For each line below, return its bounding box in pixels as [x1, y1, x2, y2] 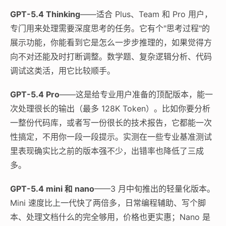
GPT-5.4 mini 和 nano [10, 184, 94, 194]
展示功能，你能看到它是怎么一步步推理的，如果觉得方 [10, 37, 212, 47]
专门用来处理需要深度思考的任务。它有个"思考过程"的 [10, 23, 210, 33]
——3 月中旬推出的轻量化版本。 [94, 184, 215, 194]
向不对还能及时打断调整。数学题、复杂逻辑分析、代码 [10, 51, 212, 62]
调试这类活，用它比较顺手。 [10, 65, 115, 76]
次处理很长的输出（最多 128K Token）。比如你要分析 [10, 103, 210, 114]
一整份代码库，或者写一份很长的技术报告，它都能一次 [10, 117, 212, 128]
